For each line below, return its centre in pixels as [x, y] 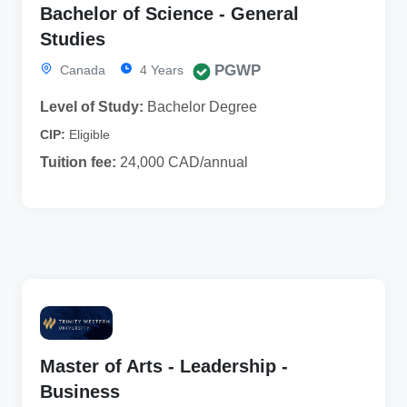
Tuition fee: [78, 163]
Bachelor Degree [200, 107]
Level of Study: [92, 107]
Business [80, 391]
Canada [81, 70]
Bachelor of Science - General [169, 14]
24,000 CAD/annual [182, 163]
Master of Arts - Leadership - [164, 366]
